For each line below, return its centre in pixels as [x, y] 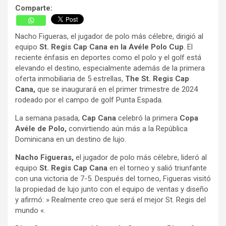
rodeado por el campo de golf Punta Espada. [89, 100]
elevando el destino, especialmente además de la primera [110, 68]
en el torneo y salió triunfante [157, 168]
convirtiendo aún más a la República [127, 128]
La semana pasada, [48, 118]
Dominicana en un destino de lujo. [71, 139]
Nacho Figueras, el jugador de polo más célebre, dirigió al [109, 36]
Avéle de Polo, [41, 128]
